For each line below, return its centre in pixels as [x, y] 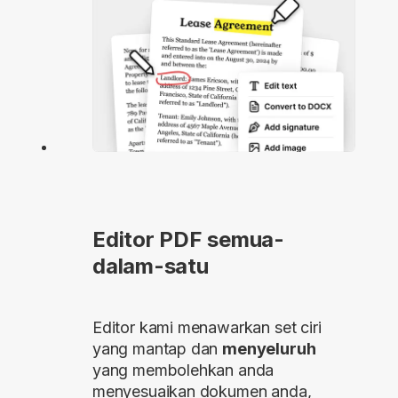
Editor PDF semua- [188, 240]
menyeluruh [269, 349]
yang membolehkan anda [183, 370]
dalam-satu [151, 267]
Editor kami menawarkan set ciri [207, 328]
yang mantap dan [158, 349]
